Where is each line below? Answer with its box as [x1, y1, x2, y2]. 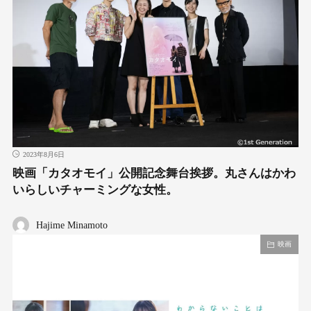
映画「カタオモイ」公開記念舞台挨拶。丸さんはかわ [12, 166, 296, 180]
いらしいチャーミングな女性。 [12, 183, 178, 196]
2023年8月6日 [22, 150, 65, 158]
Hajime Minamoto [35, 219, 108, 230]
